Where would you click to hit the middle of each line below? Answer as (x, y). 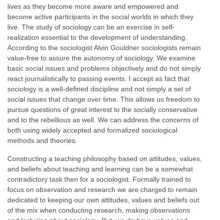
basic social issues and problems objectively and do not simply (104, 68)
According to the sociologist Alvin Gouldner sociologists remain (104, 47)
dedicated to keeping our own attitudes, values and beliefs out (103, 200)
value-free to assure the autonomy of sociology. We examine (101, 58)
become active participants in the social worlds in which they (100, 16)
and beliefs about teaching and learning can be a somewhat (100, 169)
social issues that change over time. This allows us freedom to (104, 99)
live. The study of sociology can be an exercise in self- (91, 27)
